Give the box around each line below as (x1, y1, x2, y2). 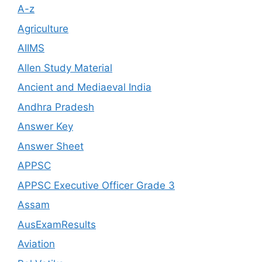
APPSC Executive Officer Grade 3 (18, 179, 175, 191)
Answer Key (18, 120, 73, 133)
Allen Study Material (18, 61, 112, 74)
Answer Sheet (18, 140, 84, 152)
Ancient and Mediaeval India (18, 81, 151, 94)
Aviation (18, 238, 55, 250)
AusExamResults (18, 218, 96, 230)
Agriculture (18, 22, 68, 35)
